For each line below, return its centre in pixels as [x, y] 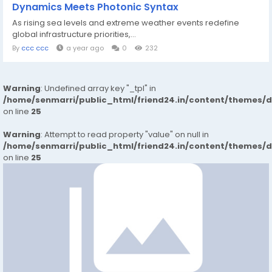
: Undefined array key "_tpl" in [98, 89]
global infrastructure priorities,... [74, 35]
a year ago [85, 48]
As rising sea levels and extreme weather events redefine [126, 23]
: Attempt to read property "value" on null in [125, 135]
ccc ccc [35, 48]
